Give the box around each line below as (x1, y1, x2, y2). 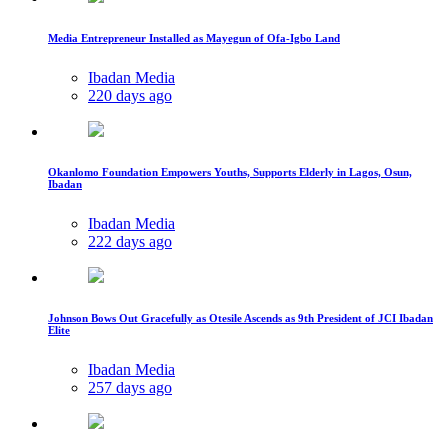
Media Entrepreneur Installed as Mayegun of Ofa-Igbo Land (48, 32, 340, 45)
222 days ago (88, 233, 172, 251)
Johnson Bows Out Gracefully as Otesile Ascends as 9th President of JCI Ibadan (48, 312, 433, 325)
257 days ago (88, 379, 172, 397)
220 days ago (88, 87, 172, 105)
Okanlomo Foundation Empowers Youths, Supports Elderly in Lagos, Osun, (48, 166, 412, 179)
